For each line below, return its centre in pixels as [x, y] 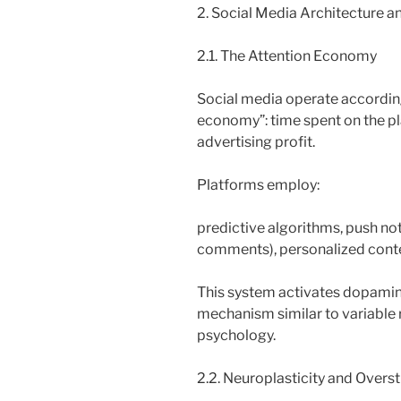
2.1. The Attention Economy [287, 55]
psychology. [236, 335]
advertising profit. [256, 141]
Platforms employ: [258, 184]
